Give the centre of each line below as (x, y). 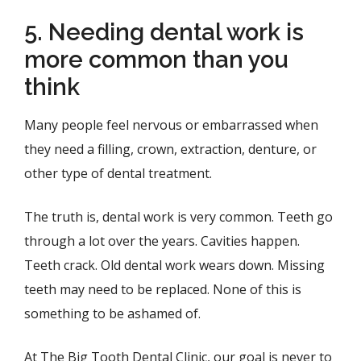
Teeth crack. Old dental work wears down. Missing (174, 265)
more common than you (156, 60)
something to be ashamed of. (112, 313)
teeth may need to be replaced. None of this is (163, 289)
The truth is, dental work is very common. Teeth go (178, 217)
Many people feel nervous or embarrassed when (171, 125)
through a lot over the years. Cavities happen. (162, 241)
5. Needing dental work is (164, 32)
